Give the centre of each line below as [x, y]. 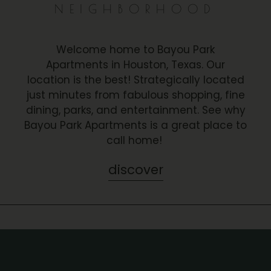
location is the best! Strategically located [135, 80]
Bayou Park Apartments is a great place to [135, 125]
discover [135, 169]
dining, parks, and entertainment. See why [135, 110]
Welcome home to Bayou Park [135, 49]
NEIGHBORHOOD [135, 8]
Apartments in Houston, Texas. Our [135, 64]
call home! [135, 140]
